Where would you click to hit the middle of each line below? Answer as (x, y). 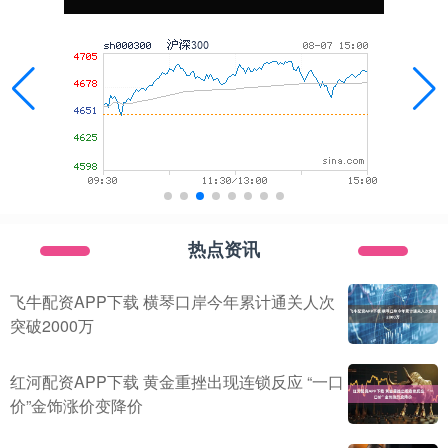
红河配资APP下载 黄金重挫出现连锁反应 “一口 (177, 381)
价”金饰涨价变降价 (76, 405)
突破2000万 (52, 325)
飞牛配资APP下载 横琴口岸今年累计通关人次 (172, 301)
